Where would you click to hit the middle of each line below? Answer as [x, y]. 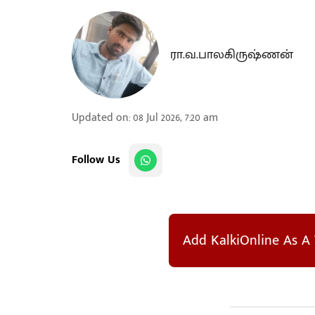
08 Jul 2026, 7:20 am [175, 118]
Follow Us [96, 160]
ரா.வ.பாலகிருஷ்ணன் [232, 55]
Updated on [100, 118]
